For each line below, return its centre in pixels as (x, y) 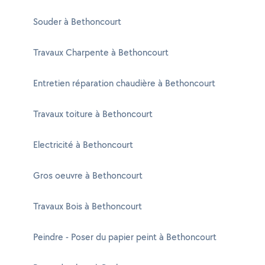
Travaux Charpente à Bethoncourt (101, 52)
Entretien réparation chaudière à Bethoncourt (124, 83)
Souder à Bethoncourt (77, 22)
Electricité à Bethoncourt (83, 145)
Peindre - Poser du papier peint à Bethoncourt (125, 237)
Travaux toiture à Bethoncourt (93, 114)
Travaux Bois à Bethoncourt (88, 206)
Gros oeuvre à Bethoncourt (88, 175)
